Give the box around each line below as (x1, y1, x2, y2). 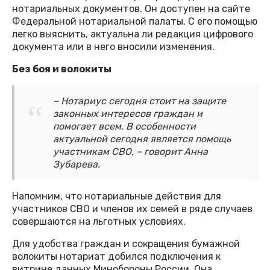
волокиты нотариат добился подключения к (12, 251, 221, 263)
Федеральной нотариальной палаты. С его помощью (12, 16, 257, 28)
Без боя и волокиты (12, 63, 111, 75)
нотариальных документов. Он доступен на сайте (12, 3, 250, 15)
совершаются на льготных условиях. (12, 216, 186, 228)
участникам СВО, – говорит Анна (53, 146, 208, 158)
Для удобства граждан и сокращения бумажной (12, 238, 240, 250)
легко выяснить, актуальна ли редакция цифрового (12, 28, 253, 40)
